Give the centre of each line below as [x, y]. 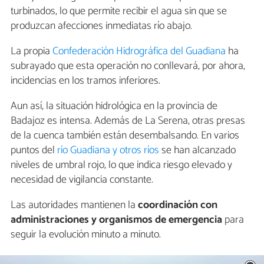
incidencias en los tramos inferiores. [85, 80]
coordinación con [178, 205]
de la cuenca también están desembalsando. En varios [125, 135]
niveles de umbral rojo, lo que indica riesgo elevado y [121, 165]
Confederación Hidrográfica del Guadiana [139, 51]
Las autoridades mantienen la [74, 205]
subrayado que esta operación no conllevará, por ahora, [128, 66]
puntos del [34, 150]
